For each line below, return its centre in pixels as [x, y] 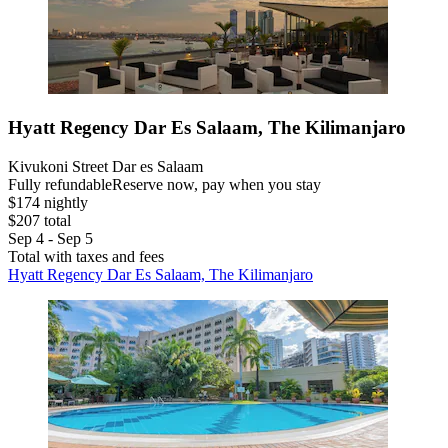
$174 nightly [48, 202]
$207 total [39, 220]
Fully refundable [60, 184]
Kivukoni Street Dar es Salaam [105, 166]
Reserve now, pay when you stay [216, 184]
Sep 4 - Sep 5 [50, 238]
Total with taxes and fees [86, 256]
